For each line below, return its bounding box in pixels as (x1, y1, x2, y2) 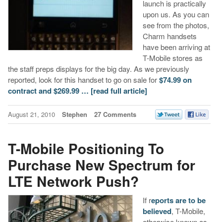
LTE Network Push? (7, 171, 139, 192)
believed (142, 205, 171, 217)
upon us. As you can (142, 8, 209, 19)
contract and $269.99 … (7, 85, 91, 96)
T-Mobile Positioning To (7, 138, 164, 159)
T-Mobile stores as (142, 52, 203, 63)
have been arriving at (142, 41, 210, 52)
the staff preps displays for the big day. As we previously (7, 63, 189, 74)
